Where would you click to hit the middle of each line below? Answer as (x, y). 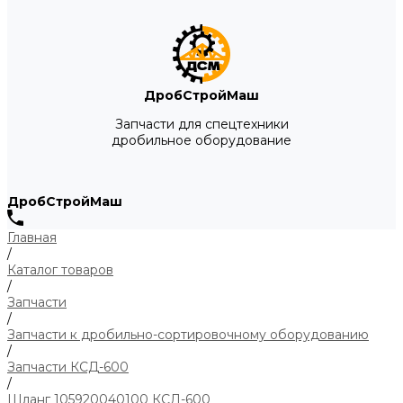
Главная (32, 237)
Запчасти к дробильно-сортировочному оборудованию (188, 335)
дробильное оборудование (201, 140)
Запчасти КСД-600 (68, 367)
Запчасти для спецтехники (201, 124)
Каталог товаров (60, 270)
